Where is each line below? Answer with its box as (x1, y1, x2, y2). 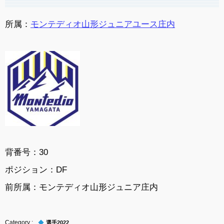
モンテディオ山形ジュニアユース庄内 (30, 19, 175, 29)
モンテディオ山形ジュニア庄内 (39, 182, 158, 191)
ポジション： (5, 164, 56, 174)
